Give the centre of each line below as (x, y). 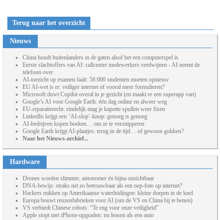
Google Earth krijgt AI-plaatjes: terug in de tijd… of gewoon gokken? (103, 131)
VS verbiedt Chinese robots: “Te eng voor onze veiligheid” (91, 208)
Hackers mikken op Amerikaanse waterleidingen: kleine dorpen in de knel (108, 193)
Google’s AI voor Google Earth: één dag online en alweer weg (95, 102)
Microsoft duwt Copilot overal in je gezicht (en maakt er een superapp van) (109, 95)
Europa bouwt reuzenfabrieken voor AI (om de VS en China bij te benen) (108, 201)
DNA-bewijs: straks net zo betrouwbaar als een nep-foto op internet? (102, 186)
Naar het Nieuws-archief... (55, 139)
